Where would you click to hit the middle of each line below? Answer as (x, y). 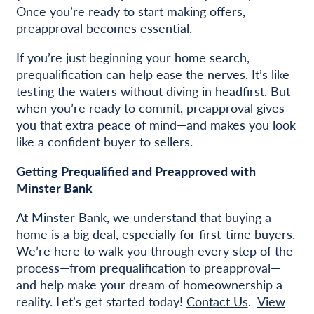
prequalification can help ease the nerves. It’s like (152, 74)
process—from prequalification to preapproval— (148, 268)
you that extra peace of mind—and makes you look (156, 125)
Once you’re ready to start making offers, (130, 11)
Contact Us (217, 301)
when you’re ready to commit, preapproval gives (150, 108)
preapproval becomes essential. (104, 28)
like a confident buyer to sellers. (104, 142)
